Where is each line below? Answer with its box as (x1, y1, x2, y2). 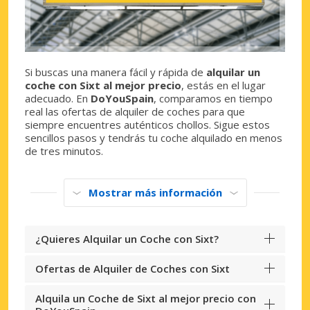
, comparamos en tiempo (154, 91, 273, 105)
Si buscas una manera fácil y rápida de (25, 64, 206, 79)
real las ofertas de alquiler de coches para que (25, 104, 245, 118)
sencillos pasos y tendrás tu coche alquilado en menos (25, 130, 282, 145)
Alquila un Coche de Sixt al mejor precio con (35, 291, 256, 305)
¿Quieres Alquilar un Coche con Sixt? (35, 231, 219, 246)
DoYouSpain (91, 91, 154, 105)
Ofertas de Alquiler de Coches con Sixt (35, 261, 230, 275)
